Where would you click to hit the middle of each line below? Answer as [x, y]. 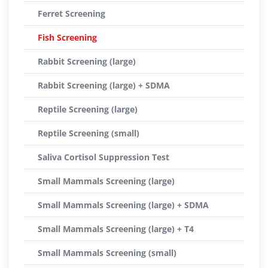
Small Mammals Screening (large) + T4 [116, 229]
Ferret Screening [71, 13]
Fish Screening [67, 37]
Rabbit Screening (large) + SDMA [104, 85]
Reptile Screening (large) [88, 109]
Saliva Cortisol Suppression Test [103, 157]
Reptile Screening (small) [89, 133]
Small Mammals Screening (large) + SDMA [123, 205]
